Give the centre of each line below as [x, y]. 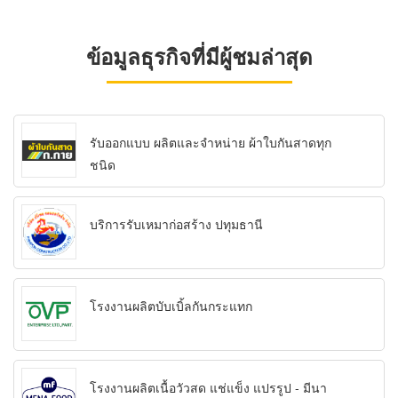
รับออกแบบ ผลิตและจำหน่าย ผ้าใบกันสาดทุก [211, 143]
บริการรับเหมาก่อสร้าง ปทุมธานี [176, 224]
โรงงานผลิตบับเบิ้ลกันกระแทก [171, 306]
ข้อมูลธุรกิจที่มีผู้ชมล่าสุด [199, 56]
